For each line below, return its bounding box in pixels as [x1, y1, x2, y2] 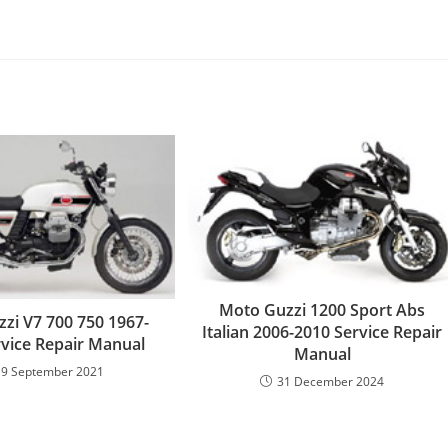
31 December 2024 [277, 373, 385, 391]
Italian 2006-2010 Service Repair [202, 321, 443, 344]
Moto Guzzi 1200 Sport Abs [219, 299, 426, 322]
